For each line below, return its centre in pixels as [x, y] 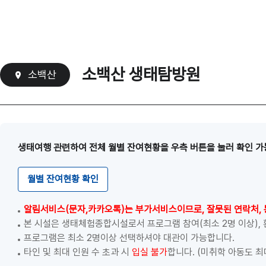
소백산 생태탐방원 [141, 75]
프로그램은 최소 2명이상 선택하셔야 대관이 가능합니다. [129, 238]
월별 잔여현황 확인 [63, 179]
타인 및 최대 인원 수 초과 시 [78, 252]
